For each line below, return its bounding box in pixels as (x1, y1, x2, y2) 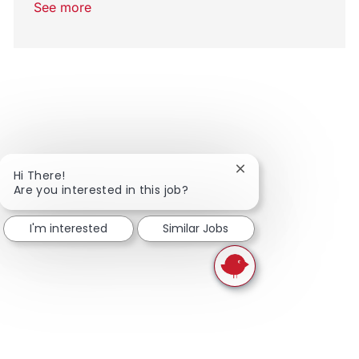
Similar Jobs (163, 220, 229, 236)
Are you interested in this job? (14, 181, 188, 198)
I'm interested (29, 220, 107, 236)
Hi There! (14, 167, 66, 184)
